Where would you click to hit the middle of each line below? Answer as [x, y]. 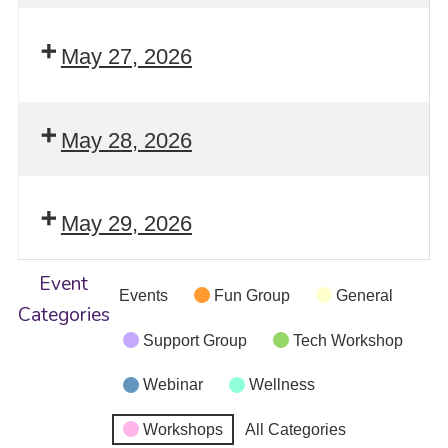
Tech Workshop [347, 340]
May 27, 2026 [126, 56]
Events [143, 295]
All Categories [295, 429]
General [364, 295]
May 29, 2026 [126, 224]
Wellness [281, 385]
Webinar [172, 385]
